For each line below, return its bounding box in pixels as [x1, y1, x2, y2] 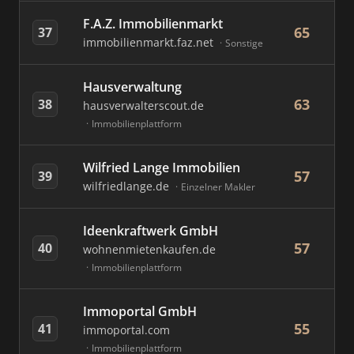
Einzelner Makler [181, 180, 255, 194]
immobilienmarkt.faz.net [83, 35, 217, 50]
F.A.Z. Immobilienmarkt [83, 15, 223, 32]
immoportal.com [83, 322, 170, 337]
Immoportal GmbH [83, 303, 197, 320]
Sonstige [225, 36, 263, 50]
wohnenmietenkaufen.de [83, 242, 216, 257]
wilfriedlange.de [83, 179, 172, 194]
